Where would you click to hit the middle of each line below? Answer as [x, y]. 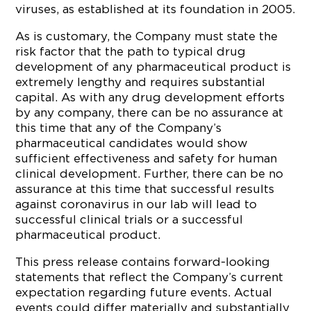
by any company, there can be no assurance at [150, 112]
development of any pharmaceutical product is [153, 67]
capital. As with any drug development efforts [150, 97]
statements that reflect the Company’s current [150, 277]
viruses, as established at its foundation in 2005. [155, 9]
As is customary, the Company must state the [147, 36]
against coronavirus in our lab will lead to [136, 204]
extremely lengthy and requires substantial [141, 82]
